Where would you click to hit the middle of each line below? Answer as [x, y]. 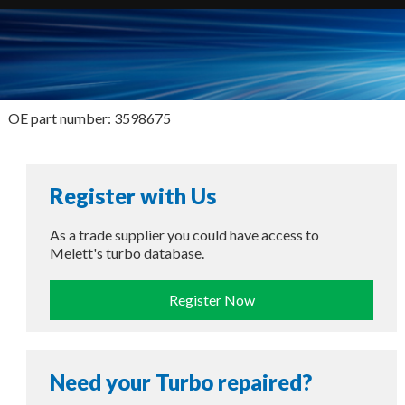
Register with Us [132, 195]
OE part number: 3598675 [89, 118]
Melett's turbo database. [127, 252]
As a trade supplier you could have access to [184, 234]
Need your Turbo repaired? [180, 381]
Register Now [212, 299]
